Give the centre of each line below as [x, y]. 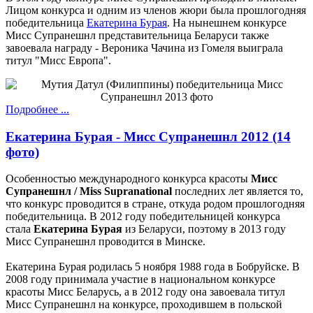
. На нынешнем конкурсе [227, 23]
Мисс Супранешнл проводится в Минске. [105, 242]
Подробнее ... [37, 109]
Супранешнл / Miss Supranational [90, 191]
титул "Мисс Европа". [58, 60]
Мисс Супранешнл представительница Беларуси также [137, 35]
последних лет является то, [239, 191]
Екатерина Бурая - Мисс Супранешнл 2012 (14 [148, 136]
